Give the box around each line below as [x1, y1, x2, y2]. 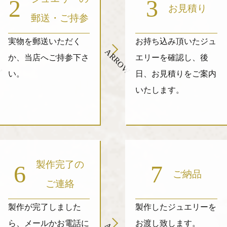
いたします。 [135, 86, 184, 94]
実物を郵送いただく [8, 37, 81, 46]
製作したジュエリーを [135, 203, 217, 211]
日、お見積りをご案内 [135, 69, 217, 78]
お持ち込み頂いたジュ [135, 37, 217, 46]
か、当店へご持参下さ [8, 53, 89, 62]
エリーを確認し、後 [135, 53, 209, 62]
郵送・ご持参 [31, 13, 89, 23]
